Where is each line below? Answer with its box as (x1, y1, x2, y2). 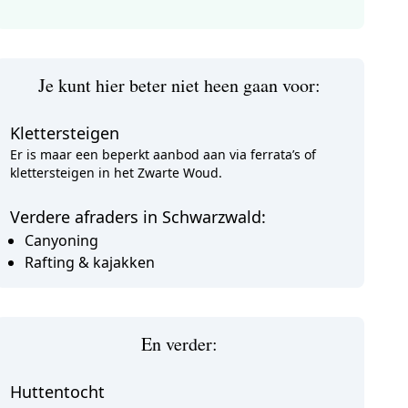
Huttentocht (9, 381, 105, 403)
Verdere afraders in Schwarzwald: (9, 206, 266, 228)
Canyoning (24, 230, 98, 250)
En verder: (141, 331, 219, 356)
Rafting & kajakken (24, 252, 155, 272)
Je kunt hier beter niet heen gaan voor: (38, 73, 321, 97)
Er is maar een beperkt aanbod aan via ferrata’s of (9, 146, 316, 163)
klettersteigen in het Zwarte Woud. (9, 164, 222, 181)
